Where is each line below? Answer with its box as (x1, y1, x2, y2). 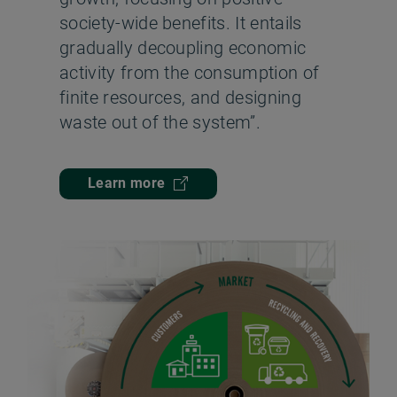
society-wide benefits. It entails (59, 12, 302, 34)
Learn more (88, 175, 166, 192)
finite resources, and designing (59, 86, 301, 108)
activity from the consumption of (59, 61, 320, 83)
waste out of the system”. (59, 111, 261, 133)
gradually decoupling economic (59, 36, 307, 58)
